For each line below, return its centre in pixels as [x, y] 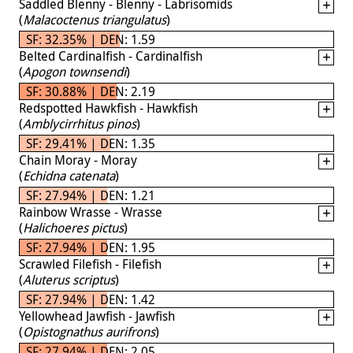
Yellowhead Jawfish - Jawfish [97, 316]
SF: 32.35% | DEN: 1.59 [91, 39]
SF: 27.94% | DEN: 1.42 [91, 299]
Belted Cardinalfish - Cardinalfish [111, 56]
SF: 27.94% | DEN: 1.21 [91, 195]
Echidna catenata [69, 175]
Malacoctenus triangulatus [95, 19]
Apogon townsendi [74, 71]
